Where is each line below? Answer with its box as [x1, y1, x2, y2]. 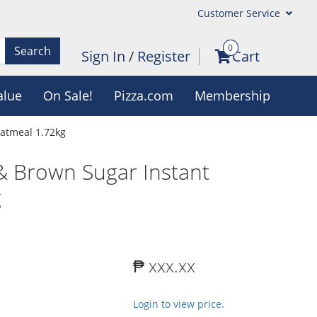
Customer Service [197, 6, 283, 20]
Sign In [81, 47, 129, 66]
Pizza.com [113, 87, 173, 104]
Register [137, 47, 190, 66]
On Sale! [42, 87, 93, 104]
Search [13, 42, 51, 59]
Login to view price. [133, 297, 224, 311]
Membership [194, 87, 270, 104]
